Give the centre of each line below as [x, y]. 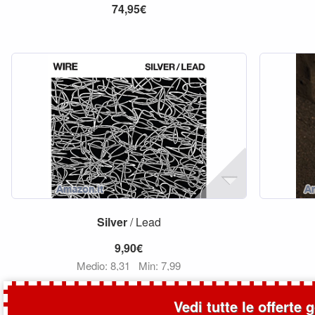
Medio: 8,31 [105, 265]
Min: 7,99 [160, 265]
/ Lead [144, 222]
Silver [112, 222]
